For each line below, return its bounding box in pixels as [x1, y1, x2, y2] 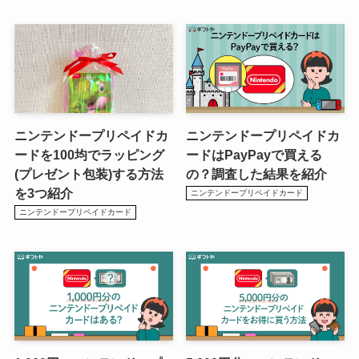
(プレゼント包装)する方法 [14, 167, 163, 182]
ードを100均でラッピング [14, 147, 164, 163]
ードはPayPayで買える [186, 147, 322, 163]
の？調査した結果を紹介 [186, 167, 327, 182]
